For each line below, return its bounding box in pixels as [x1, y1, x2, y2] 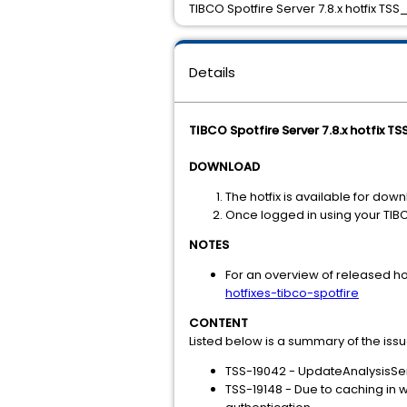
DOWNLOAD [189, 158, 260, 175]
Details [189, 63, 235, 82]
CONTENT [189, 314, 248, 332]
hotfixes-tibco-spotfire [225, 284, 359, 302]
